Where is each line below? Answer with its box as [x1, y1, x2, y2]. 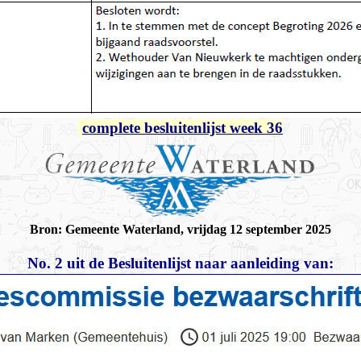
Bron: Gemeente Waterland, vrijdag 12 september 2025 [30, 222, 331, 236]
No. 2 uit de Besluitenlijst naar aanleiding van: [27, 255, 334, 272]
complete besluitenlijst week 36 [82, 119, 283, 136]
